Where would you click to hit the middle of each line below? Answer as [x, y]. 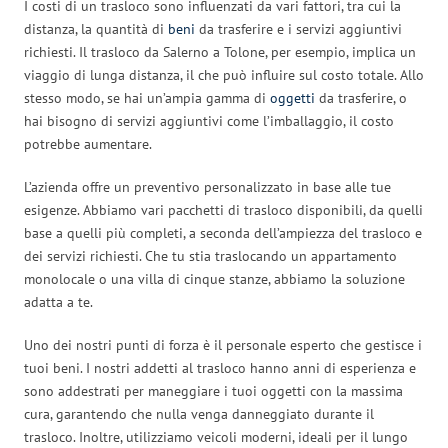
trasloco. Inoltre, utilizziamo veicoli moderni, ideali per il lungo [216, 436]
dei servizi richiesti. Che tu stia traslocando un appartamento [210, 255]
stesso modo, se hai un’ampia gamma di [147, 97]
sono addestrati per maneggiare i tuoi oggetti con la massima [213, 390]
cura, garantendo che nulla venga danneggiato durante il [199, 413]
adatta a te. [58, 301]
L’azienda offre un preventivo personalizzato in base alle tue [207, 186]
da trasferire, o [361, 97]
